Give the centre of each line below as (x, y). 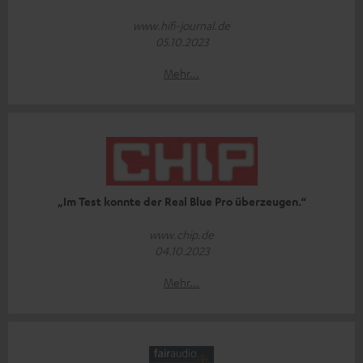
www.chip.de (181, 235)
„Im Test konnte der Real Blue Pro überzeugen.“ (181, 202)
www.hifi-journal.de (181, 26)
